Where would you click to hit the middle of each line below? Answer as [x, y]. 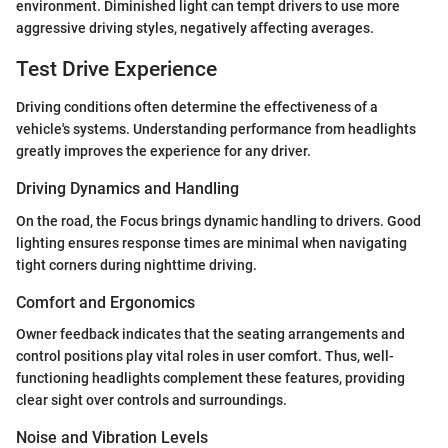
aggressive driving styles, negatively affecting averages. [195, 27]
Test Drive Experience [116, 68]
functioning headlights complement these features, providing [210, 377]
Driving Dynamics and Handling [127, 189]
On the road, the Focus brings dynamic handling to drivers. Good [218, 220]
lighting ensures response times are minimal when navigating [211, 242]
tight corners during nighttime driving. [136, 264]
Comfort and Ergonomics [105, 302]
